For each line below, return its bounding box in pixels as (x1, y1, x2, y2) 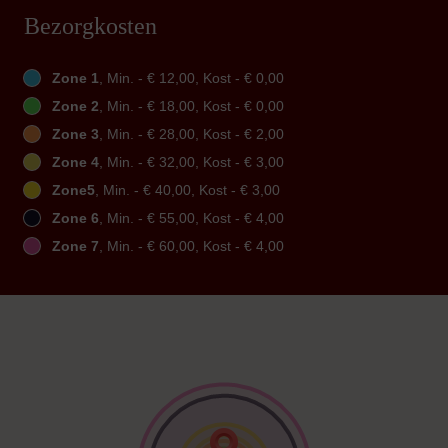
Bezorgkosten (24, 13, 157, 40)
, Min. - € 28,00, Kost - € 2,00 (99, 126, 284, 143)
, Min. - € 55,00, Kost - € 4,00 (99, 210, 284, 227)
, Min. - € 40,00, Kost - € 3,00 (95, 182, 280, 199)
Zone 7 (52, 238, 99, 255)
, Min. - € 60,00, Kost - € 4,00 (99, 238, 284, 255)
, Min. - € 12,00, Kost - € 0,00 (99, 70, 284, 87)
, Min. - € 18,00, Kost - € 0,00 (99, 98, 284, 115)
